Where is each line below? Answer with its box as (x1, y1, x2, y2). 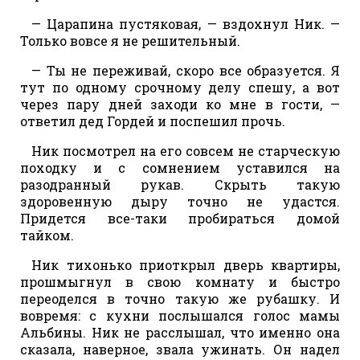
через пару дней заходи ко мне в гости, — (20, 95, 340, 112)
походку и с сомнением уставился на (20, 158, 340, 176)
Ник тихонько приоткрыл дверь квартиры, (31, 256, 340, 273)
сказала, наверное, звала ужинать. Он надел (20, 340, 340, 358)
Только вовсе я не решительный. (20, 31, 240, 49)
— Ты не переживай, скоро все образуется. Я (31, 61, 340, 79)
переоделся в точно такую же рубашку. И (20, 289, 340, 307)
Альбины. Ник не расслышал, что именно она (20, 323, 340, 341)
